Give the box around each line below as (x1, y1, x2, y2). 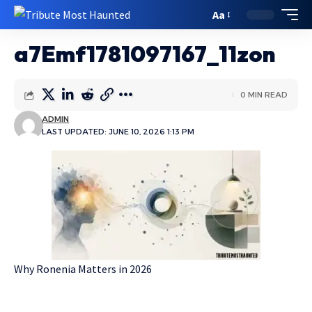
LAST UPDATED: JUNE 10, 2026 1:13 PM (42, 127, 195, 136)
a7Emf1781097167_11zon (14, 40, 276, 68)
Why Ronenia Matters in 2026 (14, 262, 152, 276)
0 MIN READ (240, 90, 288, 100)
